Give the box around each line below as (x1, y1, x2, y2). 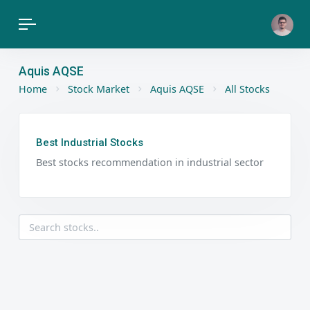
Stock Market (68, 82, 129, 95)
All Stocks (225, 82, 270, 95)
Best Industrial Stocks (36, 136, 143, 149)
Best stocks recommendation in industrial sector (36, 156, 264, 169)
